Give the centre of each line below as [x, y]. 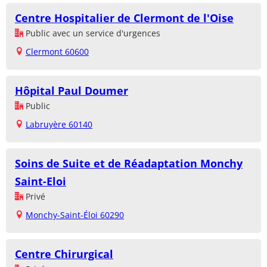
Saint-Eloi [41, 181]
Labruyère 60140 [59, 125]
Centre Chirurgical [64, 254]
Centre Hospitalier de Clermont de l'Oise [124, 18]
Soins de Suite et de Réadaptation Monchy [129, 164]
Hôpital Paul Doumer [72, 91]
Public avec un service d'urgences [92, 33]
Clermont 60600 [57, 52]
